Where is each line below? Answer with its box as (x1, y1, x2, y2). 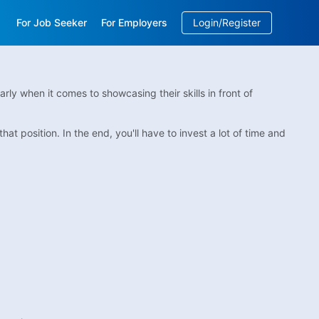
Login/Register (193, 16, 261, 28)
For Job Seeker (16, 16, 88, 28)
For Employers (101, 16, 168, 28)
